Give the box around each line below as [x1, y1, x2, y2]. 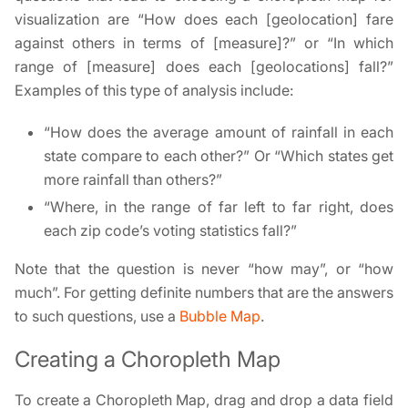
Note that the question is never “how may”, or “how [15, 260, 393, 278]
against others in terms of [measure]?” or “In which [15, 34, 393, 52]
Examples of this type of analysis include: [15, 81, 293, 99]
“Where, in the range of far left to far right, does [44, 198, 393, 216]
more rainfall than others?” [44, 170, 222, 189]
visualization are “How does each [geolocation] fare [15, 10, 393, 28]
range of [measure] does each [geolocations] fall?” [15, 57, 393, 76]
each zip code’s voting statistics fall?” [44, 221, 297, 240]
